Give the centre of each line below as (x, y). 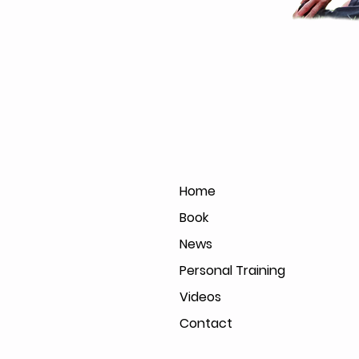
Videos (200, 296)
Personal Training (232, 270)
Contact (206, 323)
